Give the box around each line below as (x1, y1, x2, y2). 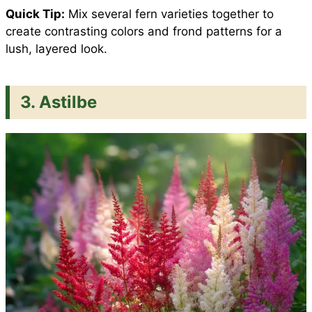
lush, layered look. (6, 41, 107, 56)
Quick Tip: (6, 6, 65, 21)
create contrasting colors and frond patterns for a (6, 24, 282, 38)
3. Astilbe (20, 91, 97, 112)
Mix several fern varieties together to (65, 6, 274, 21)
